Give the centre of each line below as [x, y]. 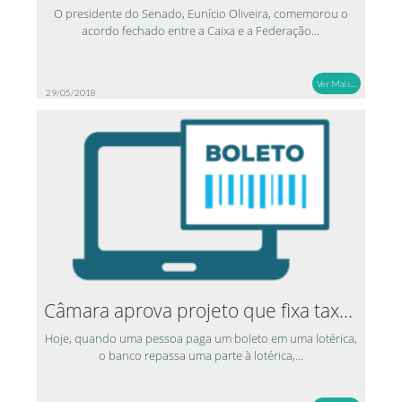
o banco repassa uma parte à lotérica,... [201, 355]
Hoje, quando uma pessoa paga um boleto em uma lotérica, [201, 338]
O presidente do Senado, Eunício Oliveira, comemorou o [201, 13]
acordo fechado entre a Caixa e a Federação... [201, 30]
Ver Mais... [337, 83]
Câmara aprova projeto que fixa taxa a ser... [345, 310]
